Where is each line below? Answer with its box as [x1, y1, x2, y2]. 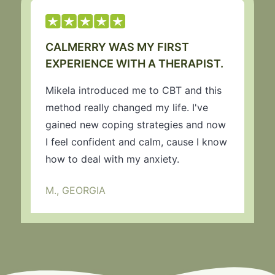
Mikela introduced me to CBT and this [45, 84, 222, 97]
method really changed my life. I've [45, 101, 208, 114]
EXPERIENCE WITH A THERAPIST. [45, 57, 223, 71]
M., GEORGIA [45, 184, 106, 197]
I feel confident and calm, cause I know [45, 136, 227, 149]
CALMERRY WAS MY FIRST [45, 41, 189, 54]
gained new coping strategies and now [45, 118, 226, 131]
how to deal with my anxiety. [45, 153, 179, 166]
